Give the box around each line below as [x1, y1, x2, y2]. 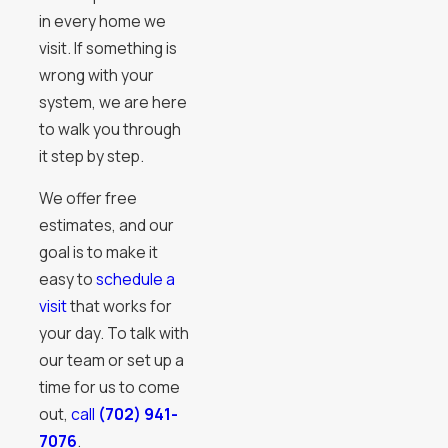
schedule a [95, 268, 175, 291]
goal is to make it [38, 241, 158, 264]
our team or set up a [38, 349, 184, 372]
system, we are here [38, 90, 187, 113]
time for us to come [38, 376, 180, 399]
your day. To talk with [38, 322, 189, 345]
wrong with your [38, 63, 154, 86]
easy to [38, 268, 96, 291]
